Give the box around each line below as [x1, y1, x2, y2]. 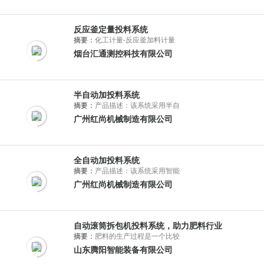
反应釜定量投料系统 [74, 25, 148, 34]
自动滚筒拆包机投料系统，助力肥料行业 [74, 221, 222, 230]
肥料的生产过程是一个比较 [95, 232, 180, 240]
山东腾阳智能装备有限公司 [74, 245, 173, 255]
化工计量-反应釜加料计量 [95, 36, 175, 44]
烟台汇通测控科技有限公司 [74, 49, 173, 58]
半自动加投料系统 [74, 90, 140, 100]
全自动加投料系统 [74, 156, 140, 165]
